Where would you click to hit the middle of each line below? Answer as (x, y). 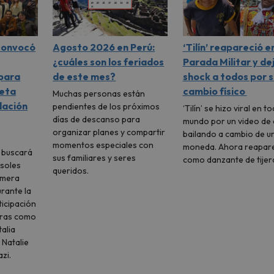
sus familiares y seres (94, 158)
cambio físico (215, 91)
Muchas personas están (99, 94)
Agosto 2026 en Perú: (104, 47)
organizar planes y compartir (109, 132)
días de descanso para (97, 120)
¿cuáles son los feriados (109, 62)
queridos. (71, 171)
